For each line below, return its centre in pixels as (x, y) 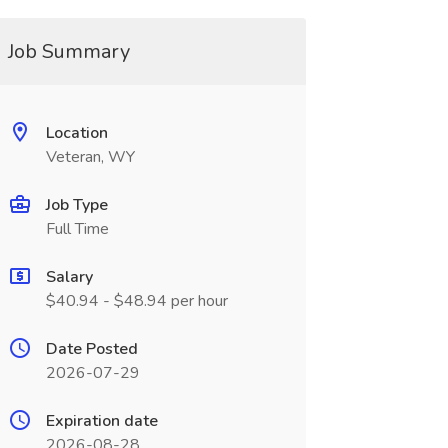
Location (76, 133)
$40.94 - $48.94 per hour (136, 301)
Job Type (76, 205)
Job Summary (68, 51)
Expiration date (101, 421)
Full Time (77, 229)
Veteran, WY (90, 157)
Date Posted (91, 349)
